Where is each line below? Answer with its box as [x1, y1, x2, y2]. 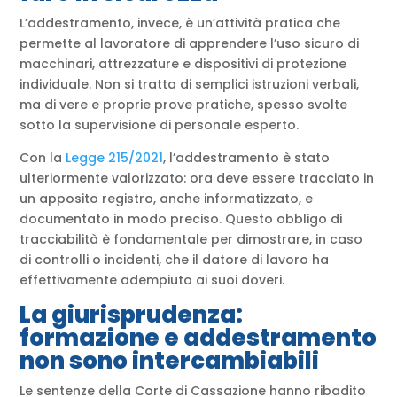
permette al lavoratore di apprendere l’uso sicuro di [19, 35, 360, 53]
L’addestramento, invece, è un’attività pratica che [19, 14, 341, 33]
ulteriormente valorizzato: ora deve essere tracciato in [19, 169, 375, 188]
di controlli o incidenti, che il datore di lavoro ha [19, 251, 330, 269]
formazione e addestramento [19, 322, 378, 354]
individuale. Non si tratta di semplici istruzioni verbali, [19, 75, 360, 94]
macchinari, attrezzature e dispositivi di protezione [19, 55, 347, 74]
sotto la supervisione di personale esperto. [19, 116, 300, 135]
